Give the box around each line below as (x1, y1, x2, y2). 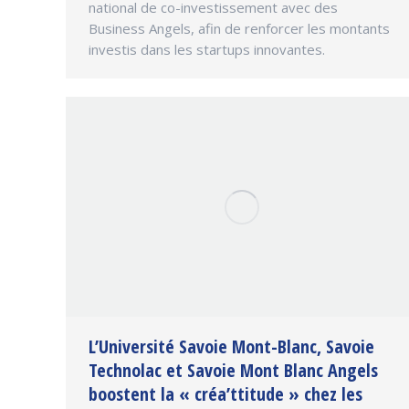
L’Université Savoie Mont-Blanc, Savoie (89, 333, 374, 359)
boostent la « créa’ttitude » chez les (89, 381, 362, 406)
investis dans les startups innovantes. (89, 40, 325, 59)
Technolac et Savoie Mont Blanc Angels (89, 357, 378, 383)
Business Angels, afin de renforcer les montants (89, 19, 390, 38)
